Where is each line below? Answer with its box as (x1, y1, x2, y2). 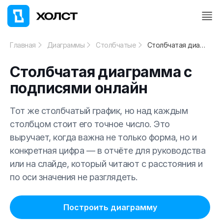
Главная (10, 41, 36, 50)
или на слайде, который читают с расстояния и (10, 159, 203, 169)
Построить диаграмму (63, 202, 157, 213)
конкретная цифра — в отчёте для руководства (10, 145, 206, 156)
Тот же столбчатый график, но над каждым (10, 106, 188, 116)
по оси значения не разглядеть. (10, 172, 138, 183)
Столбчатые (96, 41, 136, 50)
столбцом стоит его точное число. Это (10, 119, 170, 130)
